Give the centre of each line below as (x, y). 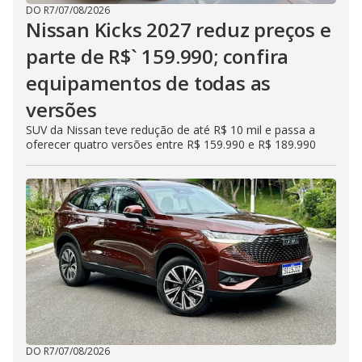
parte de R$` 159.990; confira (158, 56)
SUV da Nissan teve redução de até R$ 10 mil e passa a (170, 129)
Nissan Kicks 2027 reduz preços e (179, 29)
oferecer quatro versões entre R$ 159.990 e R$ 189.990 (171, 144)
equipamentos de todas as (149, 82)
